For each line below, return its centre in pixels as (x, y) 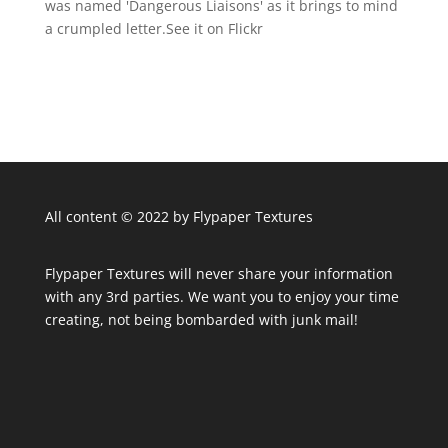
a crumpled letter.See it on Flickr (153, 28)
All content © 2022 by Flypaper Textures (178, 216)
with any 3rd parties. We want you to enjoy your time (221, 297)
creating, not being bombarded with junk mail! (201, 320)
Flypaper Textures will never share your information (218, 274)
